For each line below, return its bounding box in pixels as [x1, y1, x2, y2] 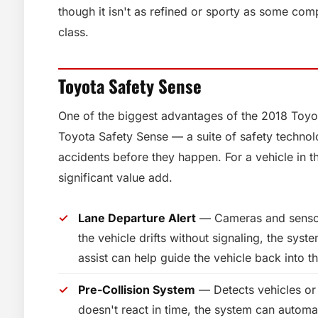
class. [58, 25, 89, 39]
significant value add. [58, 170, 172, 185]
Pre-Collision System [78, 283, 195, 297]
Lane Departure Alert [78, 211, 196, 225]
